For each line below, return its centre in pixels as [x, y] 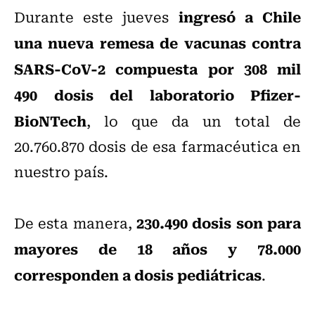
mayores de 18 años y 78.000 [157, 249]
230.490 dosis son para [217, 223]
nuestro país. [61, 172]
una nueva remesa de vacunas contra [157, 43]
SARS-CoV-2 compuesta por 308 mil [157, 69]
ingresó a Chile [240, 17]
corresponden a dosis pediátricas [138, 275]
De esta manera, [73, 223]
